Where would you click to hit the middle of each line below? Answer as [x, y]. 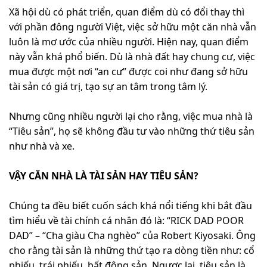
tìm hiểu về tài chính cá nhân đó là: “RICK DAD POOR [126, 221]
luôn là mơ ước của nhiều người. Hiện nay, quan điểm [129, 42]
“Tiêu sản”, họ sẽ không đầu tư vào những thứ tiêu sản [132, 131]
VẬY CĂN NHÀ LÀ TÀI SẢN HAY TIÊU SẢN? [104, 176]
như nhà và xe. [42, 146]
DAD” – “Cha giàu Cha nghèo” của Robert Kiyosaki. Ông [132, 236]
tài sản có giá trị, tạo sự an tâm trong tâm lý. [108, 87]
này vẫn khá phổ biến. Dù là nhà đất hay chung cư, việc [132, 57]
